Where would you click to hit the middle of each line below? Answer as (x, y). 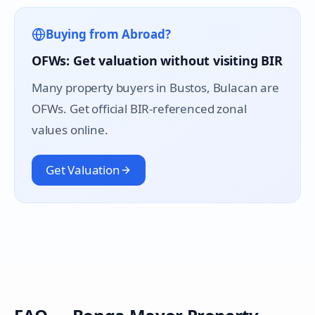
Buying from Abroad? (108, 34)
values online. (70, 130)
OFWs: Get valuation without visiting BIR (157, 60)
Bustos (188, 88)
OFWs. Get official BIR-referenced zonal (139, 109)
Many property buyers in (101, 88)
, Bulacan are (243, 88)
